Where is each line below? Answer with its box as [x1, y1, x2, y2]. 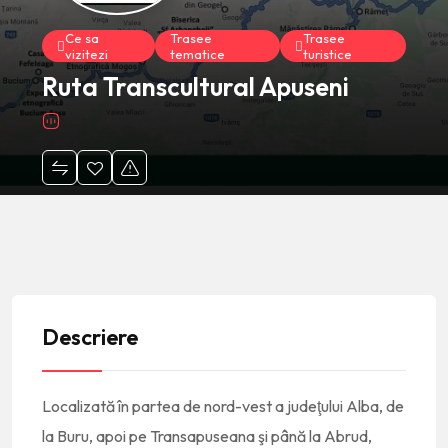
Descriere [42, 323, 138, 351]
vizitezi [65, 46, 108, 62]
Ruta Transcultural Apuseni [42, 71, 349, 103]
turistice [302, 46, 352, 62]
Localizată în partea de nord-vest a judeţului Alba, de [42, 396, 404, 416]
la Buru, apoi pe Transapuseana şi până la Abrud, [42, 426, 372, 446]
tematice [170, 46, 226, 62]
